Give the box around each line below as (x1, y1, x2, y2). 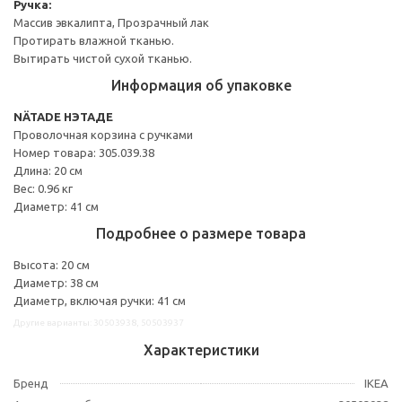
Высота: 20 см (13, 258, 90, 271)
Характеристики (143, 341, 259, 358)
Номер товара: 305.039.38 (13, 145, 154, 159)
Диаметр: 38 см (13, 275, 99, 289)
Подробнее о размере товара (96, 224, 306, 241)
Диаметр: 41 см (13, 199, 99, 213)
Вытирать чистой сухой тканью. (13, 51, 192, 65)
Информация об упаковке (110, 76, 292, 93)
